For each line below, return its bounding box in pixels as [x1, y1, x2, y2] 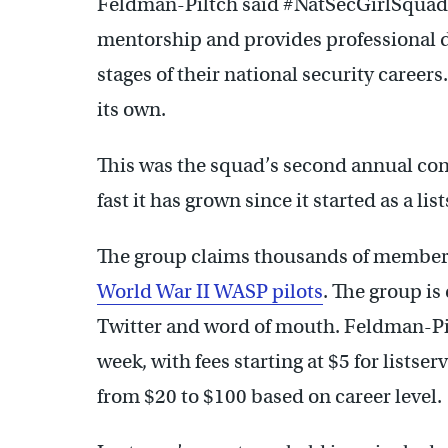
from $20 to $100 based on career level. [97, 383, 442, 409]
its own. [97, 96, 166, 122]
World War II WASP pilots [97, 278, 323, 304]
